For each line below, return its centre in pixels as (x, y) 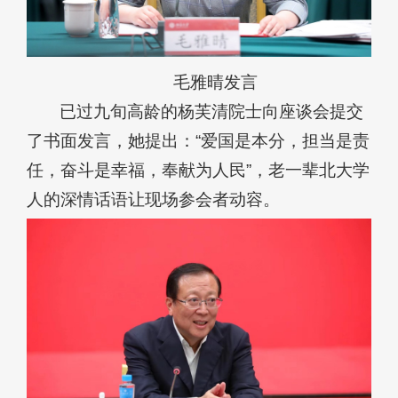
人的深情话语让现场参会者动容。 (153, 199)
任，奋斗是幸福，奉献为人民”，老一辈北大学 (198, 170)
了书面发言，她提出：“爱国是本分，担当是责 (198, 140)
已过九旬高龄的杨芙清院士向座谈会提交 (212, 111)
